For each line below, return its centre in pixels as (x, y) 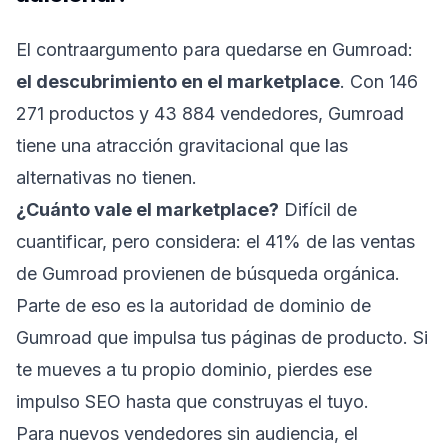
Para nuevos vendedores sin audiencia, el (187, 433)
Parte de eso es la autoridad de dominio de (193, 305)
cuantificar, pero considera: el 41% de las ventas (215, 241)
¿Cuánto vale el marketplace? (147, 209)
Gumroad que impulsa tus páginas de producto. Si (222, 337)
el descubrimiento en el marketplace (178, 81)
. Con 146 (379, 81)
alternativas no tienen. (106, 177)
